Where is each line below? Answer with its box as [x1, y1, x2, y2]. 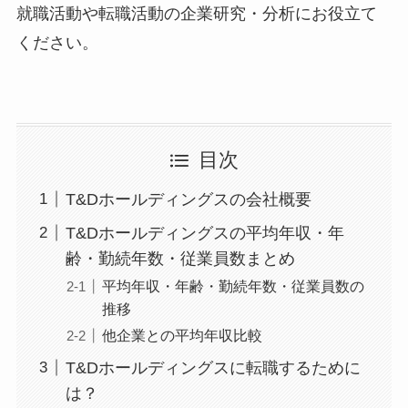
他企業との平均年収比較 [101, 326, 262, 343]
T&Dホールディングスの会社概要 [65, 189, 311, 209]
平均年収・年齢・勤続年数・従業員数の [101, 277, 364, 294]
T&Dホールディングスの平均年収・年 [65, 223, 344, 242]
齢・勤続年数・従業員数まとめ [65, 249, 295, 268]
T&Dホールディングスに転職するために [65, 358, 361, 377]
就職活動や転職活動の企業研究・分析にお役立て [15, 5, 377, 23]
